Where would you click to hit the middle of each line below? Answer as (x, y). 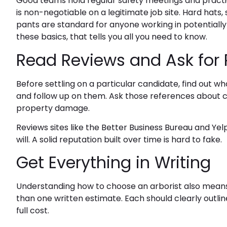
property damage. (53, 108)
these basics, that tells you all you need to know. (112, 37)
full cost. (33, 211)
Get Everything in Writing (113, 163)
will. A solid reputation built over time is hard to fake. (119, 140)
